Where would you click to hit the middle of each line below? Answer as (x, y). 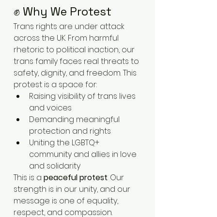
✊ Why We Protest (62, 11)
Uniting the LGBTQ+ (65, 143)
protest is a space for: (55, 85)
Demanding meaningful (75, 119)
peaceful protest (76, 178)
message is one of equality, (67, 201)
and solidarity (55, 166)
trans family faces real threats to (77, 61)
